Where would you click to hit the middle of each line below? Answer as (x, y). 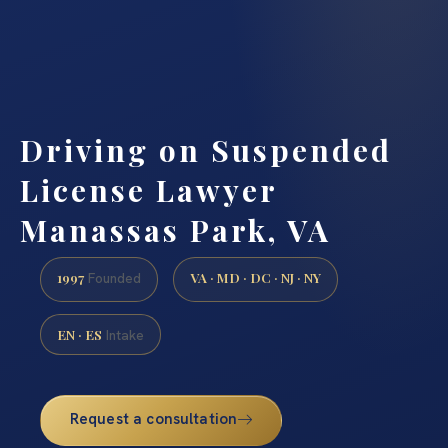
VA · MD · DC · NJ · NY (255, 277)
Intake (123, 334)
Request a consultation (153, 418)
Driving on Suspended (206, 149)
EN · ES (79, 333)
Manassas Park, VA (175, 229)
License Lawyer (148, 189)
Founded (112, 278)
